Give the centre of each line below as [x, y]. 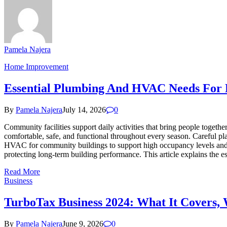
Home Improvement [36, 66]
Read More [22, 171]
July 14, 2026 [84, 109]
